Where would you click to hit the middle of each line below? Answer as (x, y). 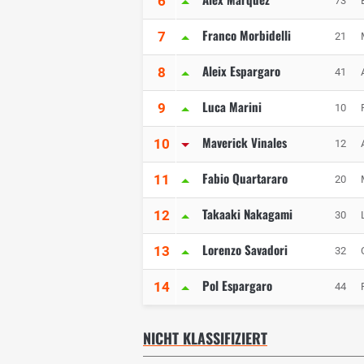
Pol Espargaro (237, 286)
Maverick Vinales (245, 143)
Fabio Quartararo (245, 178)
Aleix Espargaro (241, 71)
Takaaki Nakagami (247, 214)
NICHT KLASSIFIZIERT (205, 338)
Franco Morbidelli (247, 35)
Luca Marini (232, 107)
